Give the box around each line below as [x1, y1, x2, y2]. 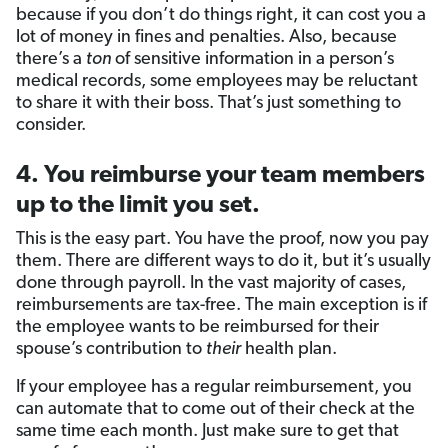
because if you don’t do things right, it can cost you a [16, 6, 426, 26]
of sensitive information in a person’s [111, 50, 394, 70]
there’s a [16, 50, 86, 70]
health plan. [241, 340, 337, 360]
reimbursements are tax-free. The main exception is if [16, 296, 427, 316]
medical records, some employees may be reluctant [16, 72, 418, 92]
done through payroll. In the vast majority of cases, [16, 274, 406, 294]
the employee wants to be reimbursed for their [16, 318, 379, 338]
